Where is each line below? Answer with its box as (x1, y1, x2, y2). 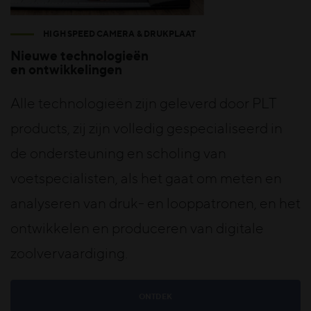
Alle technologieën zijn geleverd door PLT (10, 94, 277, 112)
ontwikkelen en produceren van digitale (10, 219, 264, 237)
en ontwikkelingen (10, 62, 122, 78)
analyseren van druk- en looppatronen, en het (10, 194, 301, 212)
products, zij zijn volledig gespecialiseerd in (10, 119, 283, 137)
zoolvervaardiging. (10, 244, 128, 262)
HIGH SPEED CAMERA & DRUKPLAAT (43, 28, 196, 40)
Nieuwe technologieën (10, 48, 149, 65)
